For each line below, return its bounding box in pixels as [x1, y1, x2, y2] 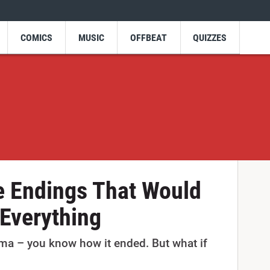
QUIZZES [193, 31, 227, 43]
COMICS [20, 31, 52, 43]
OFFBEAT [130, 31, 168, 43]
